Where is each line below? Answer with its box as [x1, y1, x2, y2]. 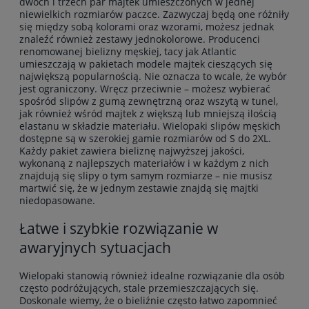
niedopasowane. [19, 194, 95, 208]
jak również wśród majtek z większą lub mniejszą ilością [19, 107, 277, 121]
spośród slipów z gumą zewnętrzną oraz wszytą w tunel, [19, 94, 278, 108]
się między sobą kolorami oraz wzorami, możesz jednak [19, 20, 274, 34]
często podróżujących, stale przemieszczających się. [19, 281, 259, 295]
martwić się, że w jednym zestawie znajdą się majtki [19, 181, 259, 195]
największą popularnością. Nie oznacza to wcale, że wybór [19, 70, 287, 83]
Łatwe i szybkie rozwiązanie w [19, 219, 218, 239]
